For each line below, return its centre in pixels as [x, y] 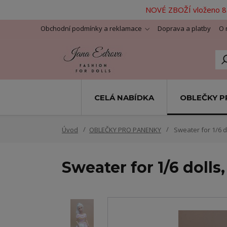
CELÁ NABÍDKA [124, 97]
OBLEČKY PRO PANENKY [125, 130]
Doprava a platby [184, 28]
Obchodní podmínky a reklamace [91, 28]
